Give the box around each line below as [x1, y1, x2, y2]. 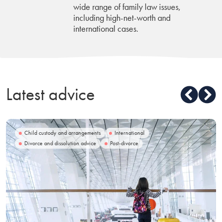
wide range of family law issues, [73, 1, 181, 12]
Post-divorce [110, 139, 138, 147]
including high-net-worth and [73, 12, 170, 23]
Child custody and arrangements [24, 129, 101, 137]
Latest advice [6, 83, 95, 106]
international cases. [73, 23, 138, 34]
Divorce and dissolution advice [24, 139, 96, 147]
